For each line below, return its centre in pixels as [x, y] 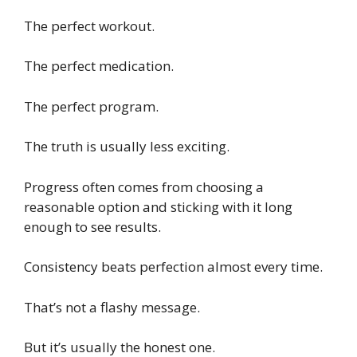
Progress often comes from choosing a [144, 186]
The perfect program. [91, 106]
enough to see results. [92, 226]
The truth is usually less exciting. [127, 147]
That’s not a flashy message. [112, 307]
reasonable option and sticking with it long [158, 206]
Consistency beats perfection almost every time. [173, 267]
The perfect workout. [89, 25]
